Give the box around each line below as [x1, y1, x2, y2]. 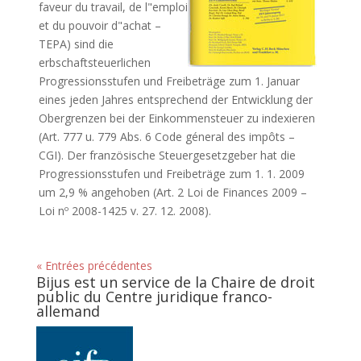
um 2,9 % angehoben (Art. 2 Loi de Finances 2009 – [38, 185, 307, 200]
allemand [35, 301, 100, 321]
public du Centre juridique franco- [35, 287, 272, 306]
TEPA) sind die [38, 36, 114, 52]
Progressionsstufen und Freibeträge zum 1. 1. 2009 [38, 166, 305, 181]
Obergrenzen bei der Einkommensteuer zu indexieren [38, 110, 315, 126]
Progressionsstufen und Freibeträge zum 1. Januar [38, 73, 300, 89]
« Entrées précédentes [35, 258, 152, 273]
